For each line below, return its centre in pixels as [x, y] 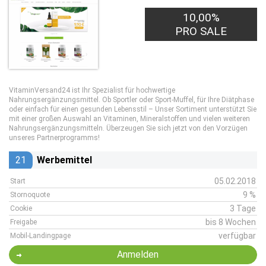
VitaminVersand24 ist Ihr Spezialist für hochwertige [92, 90]
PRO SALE [201, 31]
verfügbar [237, 236]
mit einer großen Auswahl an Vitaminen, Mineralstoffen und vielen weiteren [129, 119]
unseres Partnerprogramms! [54, 138]
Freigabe [23, 222]
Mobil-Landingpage [40, 236]
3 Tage [243, 208]
